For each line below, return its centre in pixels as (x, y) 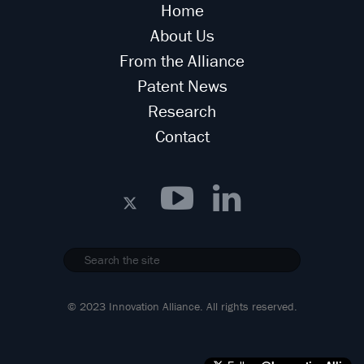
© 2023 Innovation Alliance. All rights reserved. (182, 306)
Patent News (182, 86)
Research (182, 111)
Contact (182, 136)
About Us (182, 35)
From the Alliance (182, 61)
